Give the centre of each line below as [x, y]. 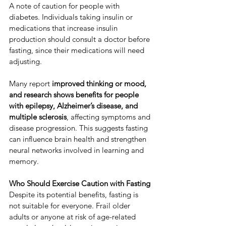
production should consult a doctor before [80, 39]
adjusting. [25, 62]
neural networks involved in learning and [77, 150]
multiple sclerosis [38, 117]
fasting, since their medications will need [78, 50]
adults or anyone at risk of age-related [73, 217]
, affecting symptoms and [109, 117]
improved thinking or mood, [100, 84]
